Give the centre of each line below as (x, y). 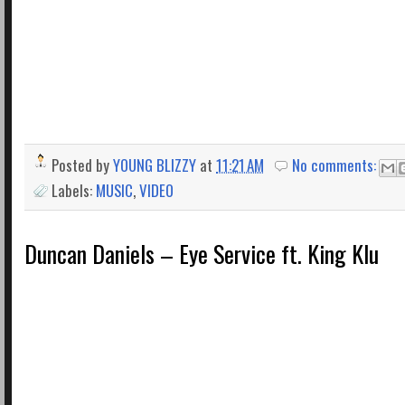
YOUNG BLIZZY (155, 165)
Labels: (74, 191)
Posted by (82, 165)
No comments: (336, 165)
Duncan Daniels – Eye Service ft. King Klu (202, 253)
